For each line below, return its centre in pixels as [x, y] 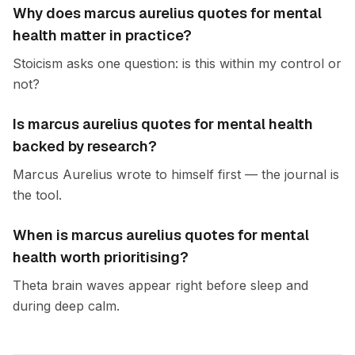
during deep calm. [66, 306]
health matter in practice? [102, 35]
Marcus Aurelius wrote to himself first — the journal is [176, 174]
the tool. [37, 195]
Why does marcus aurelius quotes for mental [167, 13]
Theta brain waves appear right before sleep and [160, 285]
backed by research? [85, 146]
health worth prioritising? [101, 257]
